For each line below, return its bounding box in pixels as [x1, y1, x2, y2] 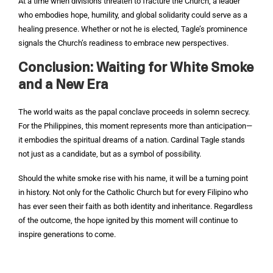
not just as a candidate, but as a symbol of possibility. [18, 149, 201, 158]
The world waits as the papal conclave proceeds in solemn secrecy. [18, 107, 250, 116]
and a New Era [18, 79, 108, 93]
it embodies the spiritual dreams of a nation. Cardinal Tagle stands [18, 135, 245, 144]
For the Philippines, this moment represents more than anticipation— [18, 121, 252, 130]
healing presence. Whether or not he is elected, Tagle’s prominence [18, 24, 247, 34]
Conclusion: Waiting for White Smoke [18, 62, 253, 76]
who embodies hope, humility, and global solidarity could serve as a [18, 10, 247, 19]
